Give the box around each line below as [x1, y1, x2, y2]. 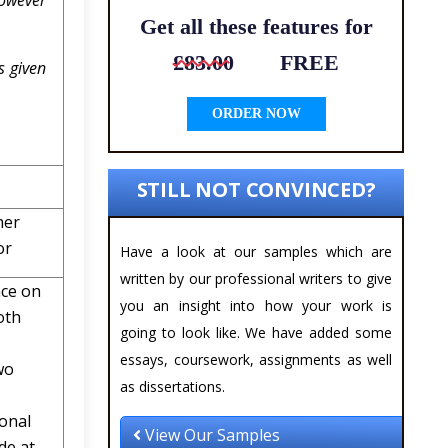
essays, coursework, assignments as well [120, 350, 392, 370]
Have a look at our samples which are [120, 242, 392, 262]
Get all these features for [139, 14, 373, 40]
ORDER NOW [211, 106, 301, 122]
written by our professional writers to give [120, 269, 392, 289]
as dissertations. [120, 377, 225, 397]
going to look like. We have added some [120, 323, 392, 343]
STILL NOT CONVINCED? [136, 176, 376, 204]
